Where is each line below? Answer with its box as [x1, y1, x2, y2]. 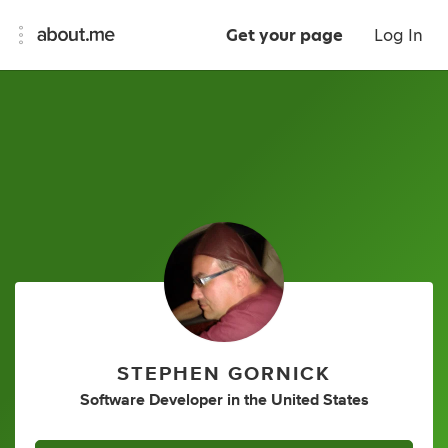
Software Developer [79, 391, 223, 408]
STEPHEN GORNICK [117, 363, 331, 384]
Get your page [226, 24, 343, 47]
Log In [374, 24, 423, 47]
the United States [243, 391, 369, 408]
